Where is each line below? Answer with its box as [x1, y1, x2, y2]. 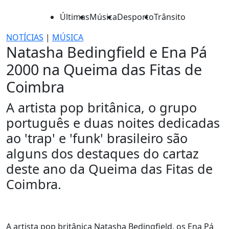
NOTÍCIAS [6, 32, 43, 43]
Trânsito [154, 11, 186, 22]
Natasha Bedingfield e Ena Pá [6, 42, 207, 62]
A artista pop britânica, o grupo [6, 99, 197, 116]
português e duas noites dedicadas [6, 114, 220, 131]
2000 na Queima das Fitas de [6, 59, 202, 79]
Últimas [60, 11, 89, 22]
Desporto [117, 11, 154, 22]
